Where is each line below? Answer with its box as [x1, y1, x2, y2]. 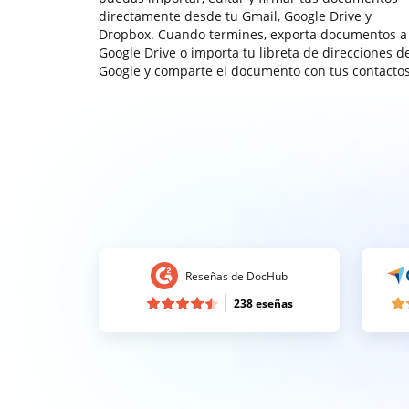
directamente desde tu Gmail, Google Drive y [99, 7, 372, 25]
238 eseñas [233, 296, 293, 311]
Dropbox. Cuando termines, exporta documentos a [99, 26, 407, 43]
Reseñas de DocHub [185, 268, 288, 284]
